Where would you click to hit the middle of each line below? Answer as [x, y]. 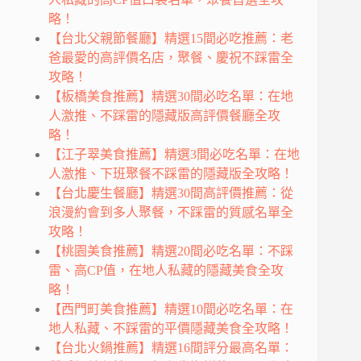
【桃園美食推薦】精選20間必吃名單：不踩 [171, 251]
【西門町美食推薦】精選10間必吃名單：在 [171, 309]
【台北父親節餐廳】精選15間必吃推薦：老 [171, 39]
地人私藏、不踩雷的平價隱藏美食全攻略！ [171, 329]
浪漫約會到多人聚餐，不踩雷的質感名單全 [171, 213]
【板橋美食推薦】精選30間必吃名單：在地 [171, 97]
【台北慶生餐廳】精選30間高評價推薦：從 [171, 193]
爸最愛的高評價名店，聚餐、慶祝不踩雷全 [171, 58]
